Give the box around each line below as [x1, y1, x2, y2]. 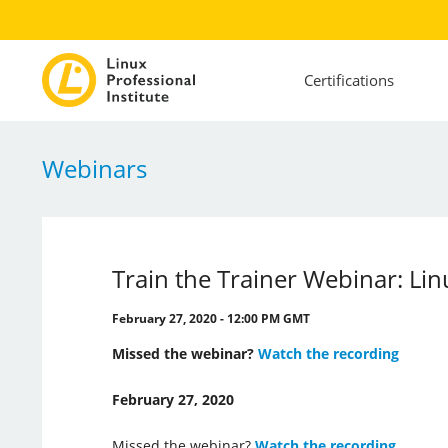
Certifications [303, 70, 394, 91]
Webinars [41, 151, 147, 185]
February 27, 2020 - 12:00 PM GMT [111, 309, 310, 327]
